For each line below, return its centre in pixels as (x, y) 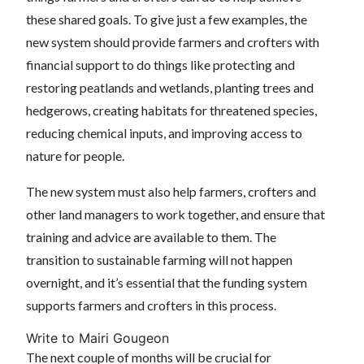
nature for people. (76, 156)
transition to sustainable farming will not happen (159, 260)
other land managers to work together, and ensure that (175, 214)
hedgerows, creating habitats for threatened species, (171, 110)
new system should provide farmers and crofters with (173, 42)
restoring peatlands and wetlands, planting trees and (170, 87)
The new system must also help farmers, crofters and (171, 191)
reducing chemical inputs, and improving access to (164, 133)
